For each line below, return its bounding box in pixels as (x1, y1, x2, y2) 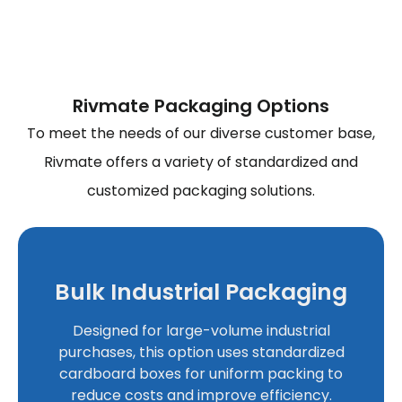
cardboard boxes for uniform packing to (59, 363, 343, 385)
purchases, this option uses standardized (57, 342, 345, 363)
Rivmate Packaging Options (73, 92, 329, 118)
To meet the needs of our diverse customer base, (27, 122, 375, 144)
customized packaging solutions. (87, 179, 315, 201)
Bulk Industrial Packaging (55, 276, 347, 309)
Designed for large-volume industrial (72, 320, 330, 342)
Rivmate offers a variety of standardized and (44, 151, 358, 172)
